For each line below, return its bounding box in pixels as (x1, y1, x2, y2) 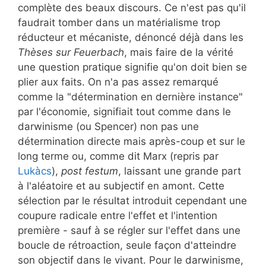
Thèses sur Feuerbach (18, 46, 124, 58)
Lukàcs (18, 164, 52, 177)
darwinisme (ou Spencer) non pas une (18, 120, 199, 132)
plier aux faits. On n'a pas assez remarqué (18, 75, 218, 88)
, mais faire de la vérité (124, 46, 233, 58)
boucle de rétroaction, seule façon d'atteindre (18, 239, 236, 251)
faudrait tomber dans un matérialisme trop (18, 16, 220, 28)
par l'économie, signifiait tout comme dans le (18, 105, 231, 118)
